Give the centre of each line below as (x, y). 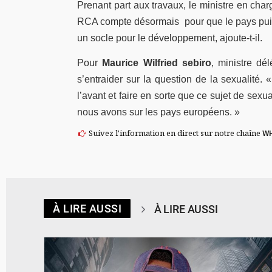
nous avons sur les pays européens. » (158, 112)
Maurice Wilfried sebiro (157, 63)
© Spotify (250, 226)
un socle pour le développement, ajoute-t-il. (170, 38)
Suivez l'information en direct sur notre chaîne (175, 133)
